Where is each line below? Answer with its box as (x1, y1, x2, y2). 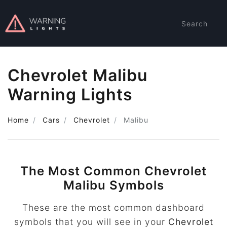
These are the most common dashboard (22, 202, 205, 213)
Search (181, 19, 208, 28)
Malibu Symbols (63, 178, 164, 193)
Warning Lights (8, 85, 133, 104)
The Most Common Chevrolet (20, 164, 207, 178)
